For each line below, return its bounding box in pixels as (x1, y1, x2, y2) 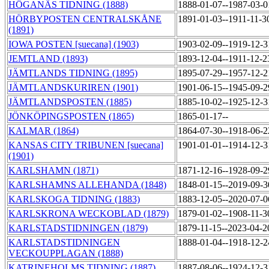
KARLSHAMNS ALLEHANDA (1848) (8, 180, 166, 190)
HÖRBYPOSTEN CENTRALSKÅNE (8, 14, 162, 25)
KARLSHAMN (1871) (8, 165, 98, 176)
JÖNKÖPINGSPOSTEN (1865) (8, 111, 134, 122)
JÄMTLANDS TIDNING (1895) (8, 68, 138, 79)
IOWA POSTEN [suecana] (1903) (8, 39, 139, 50)
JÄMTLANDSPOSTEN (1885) (8, 97, 131, 107)
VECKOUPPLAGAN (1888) (8, 248, 123, 259)
